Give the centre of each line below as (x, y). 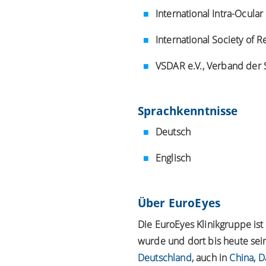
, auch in (210, 257)
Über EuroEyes (179, 203)
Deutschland (165, 257)
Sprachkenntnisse (188, 111)
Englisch (173, 158)
